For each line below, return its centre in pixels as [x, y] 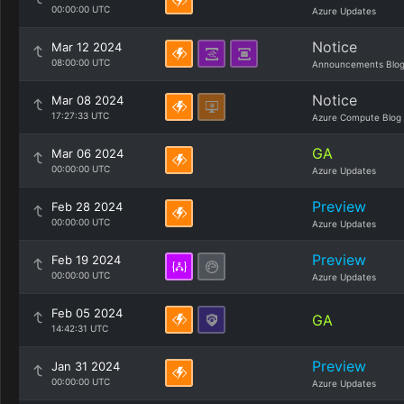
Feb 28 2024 [87, 207]
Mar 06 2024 [87, 153]
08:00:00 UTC [81, 62]
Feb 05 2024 [87, 313]
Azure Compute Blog [357, 117]
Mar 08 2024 [87, 100]
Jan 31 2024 [86, 366]
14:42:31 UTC [80, 328]
